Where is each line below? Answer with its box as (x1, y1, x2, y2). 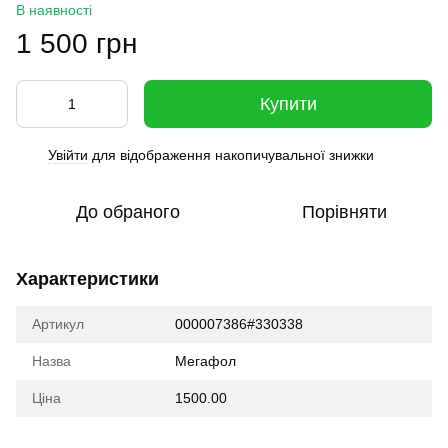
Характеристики (16, 269, 159, 289)
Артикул (32, 316, 84, 332)
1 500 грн (16, 28, 137, 59)
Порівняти (301, 202, 387, 222)
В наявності (16, 2, 92, 18)
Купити (259, 94, 317, 114)
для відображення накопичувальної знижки (88, 147, 374, 163)
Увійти (48, 147, 88, 163)
